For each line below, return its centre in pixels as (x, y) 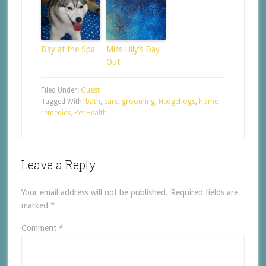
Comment (40, 228)
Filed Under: (61, 90)
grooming (138, 101)
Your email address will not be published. (94, 192)
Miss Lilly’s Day (133, 49)
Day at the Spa (68, 49)
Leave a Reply (58, 164)
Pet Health (90, 113)
